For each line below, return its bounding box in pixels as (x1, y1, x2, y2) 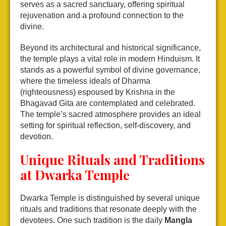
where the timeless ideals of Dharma (20, 77, 150, 86)
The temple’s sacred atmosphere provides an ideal (20, 110, 201, 119)
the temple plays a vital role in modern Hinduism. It (20, 54, 200, 64)
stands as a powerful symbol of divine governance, (20, 66, 200, 75)
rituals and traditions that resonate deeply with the (20, 205, 197, 214)
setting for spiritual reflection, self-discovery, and (20, 121, 191, 130)
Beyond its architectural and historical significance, (20, 43, 201, 52)
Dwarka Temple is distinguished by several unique (20, 194, 200, 203)
